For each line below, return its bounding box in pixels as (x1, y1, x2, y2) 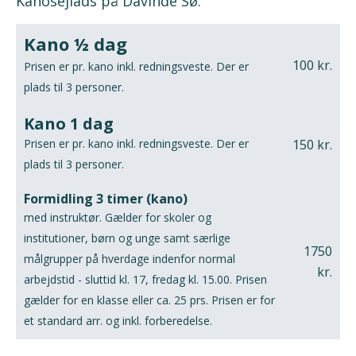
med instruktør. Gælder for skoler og (24, 210, 211, 226)
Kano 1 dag (24, 113, 114, 135)
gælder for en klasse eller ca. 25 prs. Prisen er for (24, 292, 275, 308)
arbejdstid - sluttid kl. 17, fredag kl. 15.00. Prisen (24, 272, 267, 288)
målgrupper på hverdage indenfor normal (24, 251, 235, 267)
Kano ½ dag (24, 32, 127, 56)
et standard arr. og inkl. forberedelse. (24, 313, 212, 329)
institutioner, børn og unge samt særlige (24, 230, 230, 246)
